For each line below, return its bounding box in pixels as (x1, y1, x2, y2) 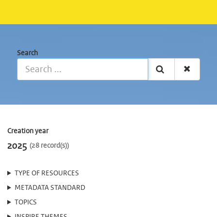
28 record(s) (31, 142, 67, 149)
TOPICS (14, 199, 37, 206)
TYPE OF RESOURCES (14, 170, 79, 177)
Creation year (7, 128, 48, 135)
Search (17, 50, 38, 57)
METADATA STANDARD (14, 185, 85, 191)
